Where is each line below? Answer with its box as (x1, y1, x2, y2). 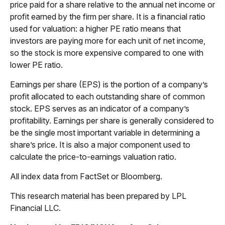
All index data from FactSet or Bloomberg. (10, 171, 162, 182)
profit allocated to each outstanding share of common (10, 91, 205, 102)
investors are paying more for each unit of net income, (10, 36, 205, 46)
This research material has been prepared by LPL (10, 191, 186, 201)
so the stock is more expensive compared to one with (10, 48, 203, 58)
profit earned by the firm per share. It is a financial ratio (10, 12, 205, 22)
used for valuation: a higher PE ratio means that (10, 24, 181, 34)
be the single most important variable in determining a (10, 128, 200, 138)
